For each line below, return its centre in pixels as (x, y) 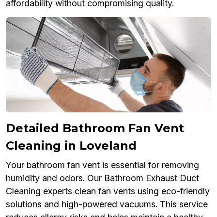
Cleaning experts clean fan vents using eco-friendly (108, 191)
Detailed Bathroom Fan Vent (95, 128)
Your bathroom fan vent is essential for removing (102, 165)
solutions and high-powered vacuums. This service (107, 204)
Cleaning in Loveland (71, 146)
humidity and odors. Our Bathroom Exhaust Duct (102, 178)
